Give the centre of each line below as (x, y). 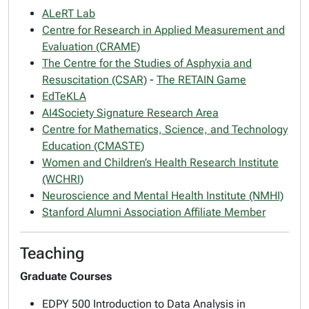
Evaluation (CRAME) (91, 47)
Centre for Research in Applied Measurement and (163, 30)
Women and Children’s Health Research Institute (160, 162)
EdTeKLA (64, 96)
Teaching (52, 253)
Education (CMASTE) (93, 146)
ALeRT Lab (69, 13)
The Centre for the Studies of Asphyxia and (147, 63)
